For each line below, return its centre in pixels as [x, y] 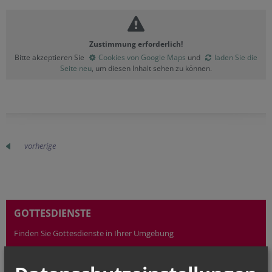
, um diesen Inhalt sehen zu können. [152, 68]
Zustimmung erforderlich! [136, 44]
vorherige [40, 146]
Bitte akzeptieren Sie [50, 57]
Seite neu [76, 68]
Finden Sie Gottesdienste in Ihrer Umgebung [94, 233]
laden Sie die [236, 57]
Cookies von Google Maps [142, 57]
